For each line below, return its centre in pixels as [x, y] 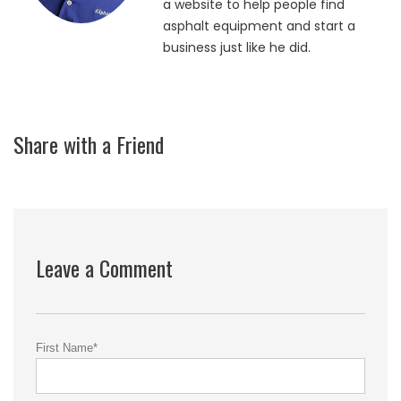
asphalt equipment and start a [259, 26]
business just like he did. [236, 47]
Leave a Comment [104, 267]
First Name [64, 347]
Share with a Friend [89, 144]
